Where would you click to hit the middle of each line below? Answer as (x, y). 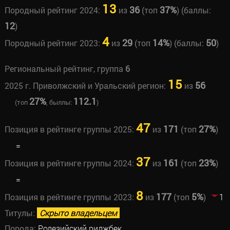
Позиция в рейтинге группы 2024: (70, 163)
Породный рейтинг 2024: (53, 10)
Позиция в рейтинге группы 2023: (70, 197)
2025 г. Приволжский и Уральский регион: (86, 85)
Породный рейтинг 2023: (53, 43)
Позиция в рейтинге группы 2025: (70, 129)
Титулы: (21, 213)
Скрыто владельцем (78, 213)
